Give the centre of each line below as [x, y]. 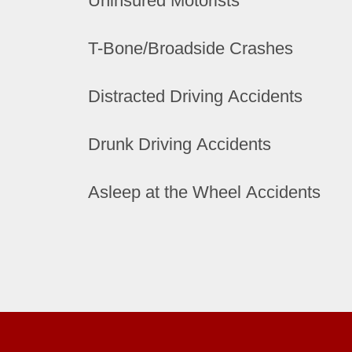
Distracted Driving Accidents [195, 96]
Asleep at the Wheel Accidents [204, 192]
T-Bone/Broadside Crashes [191, 48]
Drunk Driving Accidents [180, 144]
